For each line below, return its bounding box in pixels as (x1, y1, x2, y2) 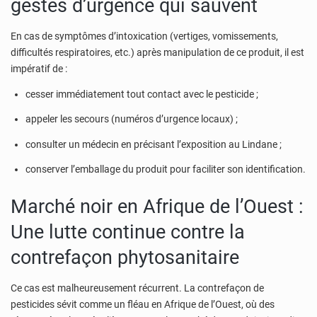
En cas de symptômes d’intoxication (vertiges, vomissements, (11, 30, 278, 42)
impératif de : (11, 63, 67, 75)
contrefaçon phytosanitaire (11, 246, 239, 270)
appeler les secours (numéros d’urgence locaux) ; (25, 113, 238, 125)
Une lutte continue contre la (11, 221, 245, 244)
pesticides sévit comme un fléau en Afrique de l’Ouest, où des (11, 298, 275, 310)
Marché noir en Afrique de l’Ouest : (11, 195, 304, 219)
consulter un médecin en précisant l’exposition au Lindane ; (25, 138, 282, 150)
